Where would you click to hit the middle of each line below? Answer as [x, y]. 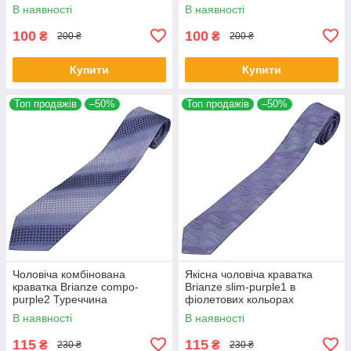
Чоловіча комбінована [69, 274]
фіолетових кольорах [239, 299]
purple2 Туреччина [60, 299]
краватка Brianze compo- [76, 286]
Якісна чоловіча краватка [249, 274]
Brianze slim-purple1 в [240, 286]
